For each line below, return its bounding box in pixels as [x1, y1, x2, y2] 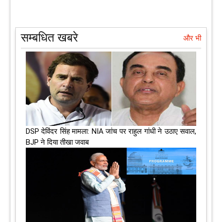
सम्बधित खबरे [21, 30, 78, 45]
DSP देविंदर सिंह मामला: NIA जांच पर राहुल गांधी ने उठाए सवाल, [26, 126, 196, 136]
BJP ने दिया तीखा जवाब [26, 137, 89, 147]
